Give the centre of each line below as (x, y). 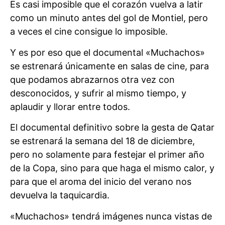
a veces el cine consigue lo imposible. (89, 32)
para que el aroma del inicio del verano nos (101, 182)
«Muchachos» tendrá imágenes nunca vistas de (111, 216)
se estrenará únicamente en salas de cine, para (109, 66)
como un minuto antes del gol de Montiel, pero (109, 18)
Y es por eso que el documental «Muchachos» (107, 52)
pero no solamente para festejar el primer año (107, 155)
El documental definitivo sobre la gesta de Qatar (112, 128)
